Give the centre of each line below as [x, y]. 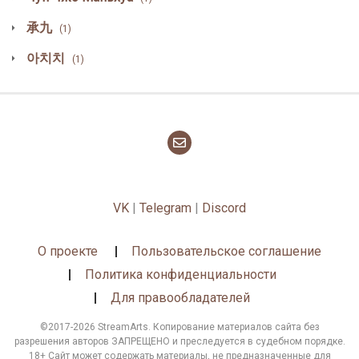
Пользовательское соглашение [226, 251]
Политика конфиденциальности [180, 274]
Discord [224, 208]
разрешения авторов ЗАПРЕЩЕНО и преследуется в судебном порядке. [179, 341]
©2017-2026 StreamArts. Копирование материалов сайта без [179, 327]
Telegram [165, 208]
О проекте [68, 251]
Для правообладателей [180, 297]
